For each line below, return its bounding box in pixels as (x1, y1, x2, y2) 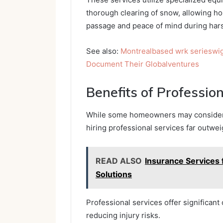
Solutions (96, 169, 132, 179)
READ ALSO (96, 155, 142, 166)
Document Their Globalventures (86, 59, 199, 69)
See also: (86, 46, 120, 56)
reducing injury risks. (86, 210, 160, 220)
